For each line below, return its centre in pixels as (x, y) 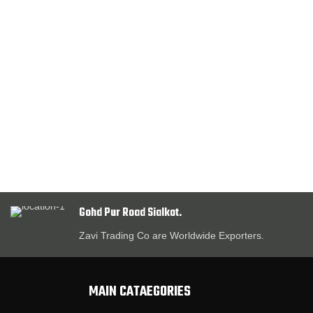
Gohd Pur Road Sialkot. (130, 213)
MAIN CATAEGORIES (140, 292)
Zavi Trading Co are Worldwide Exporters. (172, 235)
